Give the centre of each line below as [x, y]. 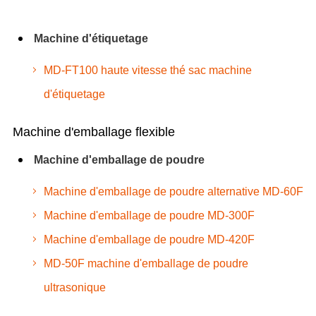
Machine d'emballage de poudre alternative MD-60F [173, 191]
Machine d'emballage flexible [93, 132]
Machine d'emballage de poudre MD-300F [149, 215]
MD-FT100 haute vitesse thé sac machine [147, 70]
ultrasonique [74, 287]
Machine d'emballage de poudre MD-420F [149, 239]
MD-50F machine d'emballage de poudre [146, 263]
